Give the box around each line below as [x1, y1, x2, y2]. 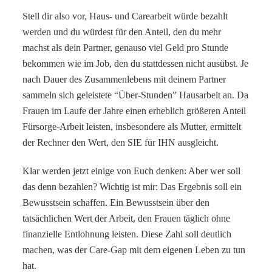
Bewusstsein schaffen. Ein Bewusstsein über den [22, 197, 210, 208]
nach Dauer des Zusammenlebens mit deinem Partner [22, 74, 226, 85]
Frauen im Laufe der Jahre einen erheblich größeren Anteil [22, 106, 246, 117]
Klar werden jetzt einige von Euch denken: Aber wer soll [22, 166, 241, 177]
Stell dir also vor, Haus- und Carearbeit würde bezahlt [22, 11, 228, 22]
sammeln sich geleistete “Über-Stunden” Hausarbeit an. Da [22, 90, 249, 101]
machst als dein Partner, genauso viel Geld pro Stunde [22, 42, 229, 53]
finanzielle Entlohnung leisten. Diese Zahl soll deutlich [22, 229, 232, 240]
